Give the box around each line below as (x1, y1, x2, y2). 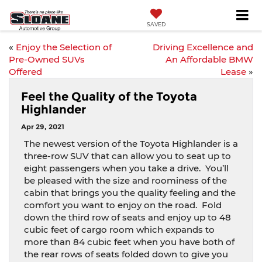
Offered (9, 66, 42, 77)
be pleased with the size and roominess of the (24, 175, 227, 186)
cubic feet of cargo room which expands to (24, 224, 215, 235)
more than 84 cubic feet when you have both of (24, 236, 235, 247)
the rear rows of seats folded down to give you (24, 249, 228, 260)
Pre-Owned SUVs (9, 54, 85, 65)
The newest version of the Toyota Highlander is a (24, 138, 238, 149)
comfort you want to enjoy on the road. (24, 199, 197, 211)
